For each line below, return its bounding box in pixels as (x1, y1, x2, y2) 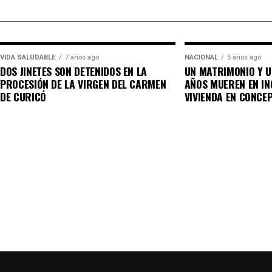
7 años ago (65, 53, 99, 61)
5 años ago (226, 53, 261, 61)
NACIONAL (184, 53, 218, 61)
